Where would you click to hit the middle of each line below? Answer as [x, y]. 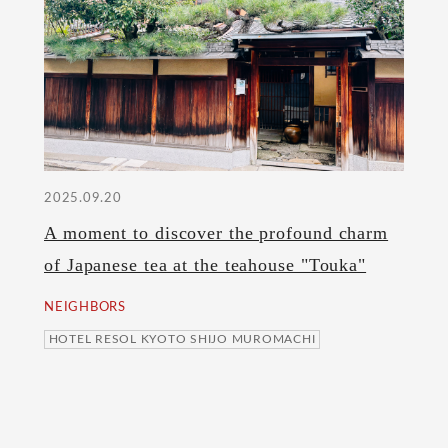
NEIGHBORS [85, 308]
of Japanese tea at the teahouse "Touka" [205, 264]
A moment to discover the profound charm [216, 232]
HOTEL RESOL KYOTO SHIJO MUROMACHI [182, 339]
